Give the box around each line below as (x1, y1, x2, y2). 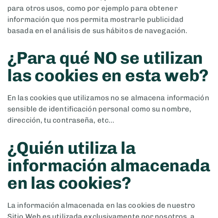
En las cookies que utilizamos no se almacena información (7, 93, 209, 103)
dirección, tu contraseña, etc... (7, 116, 115, 125)
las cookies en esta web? (7, 65, 209, 86)
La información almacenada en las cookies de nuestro (7, 201, 196, 210)
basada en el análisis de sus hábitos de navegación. (7, 26, 188, 35)
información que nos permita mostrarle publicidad (7, 15, 183, 24)
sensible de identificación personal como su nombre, (7, 105, 192, 114)
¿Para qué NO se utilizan (7, 47, 203, 68)
